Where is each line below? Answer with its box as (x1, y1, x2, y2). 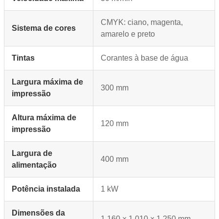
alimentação (12, 161, 57, 170)
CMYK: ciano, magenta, (101, 18, 183, 27)
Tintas (12, 54, 35, 63)
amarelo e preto (101, 30, 155, 39)
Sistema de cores (12, 24, 76, 33)
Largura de (12, 149, 52, 158)
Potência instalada (12, 185, 80, 194)
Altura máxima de (12, 113, 76, 122)
